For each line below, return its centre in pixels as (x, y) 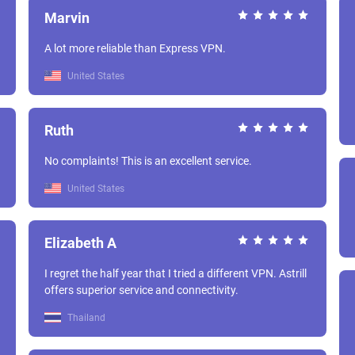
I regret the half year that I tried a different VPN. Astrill (176, 273)
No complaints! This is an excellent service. (148, 161)
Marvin (67, 18)
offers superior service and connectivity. (141, 290)
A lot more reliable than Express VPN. (135, 48)
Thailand (85, 318)
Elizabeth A (80, 243)
